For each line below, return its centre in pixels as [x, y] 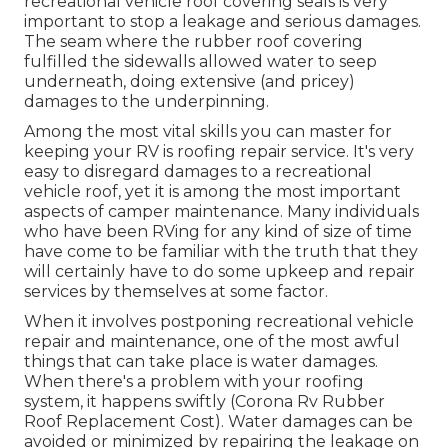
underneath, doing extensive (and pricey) [189, 81]
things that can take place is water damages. [201, 361]
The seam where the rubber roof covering [193, 41]
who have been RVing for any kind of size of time [218, 231]
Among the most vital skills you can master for [208, 131]
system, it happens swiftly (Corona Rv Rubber [204, 401]
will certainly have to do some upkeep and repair [219, 271]
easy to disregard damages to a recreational [198, 171]
